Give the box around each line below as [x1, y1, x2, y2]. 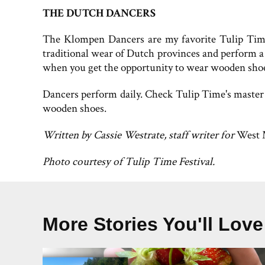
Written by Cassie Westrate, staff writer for [43, 128, 237, 143]
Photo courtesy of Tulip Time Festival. [43, 154, 217, 169]
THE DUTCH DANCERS [43, 5, 156, 21]
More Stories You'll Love [43, 214, 263, 235]
